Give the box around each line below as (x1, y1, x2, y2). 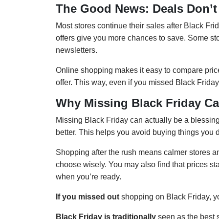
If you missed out (56, 193, 119, 201)
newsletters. (56, 46, 97, 55)
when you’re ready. (56, 173, 121, 181)
